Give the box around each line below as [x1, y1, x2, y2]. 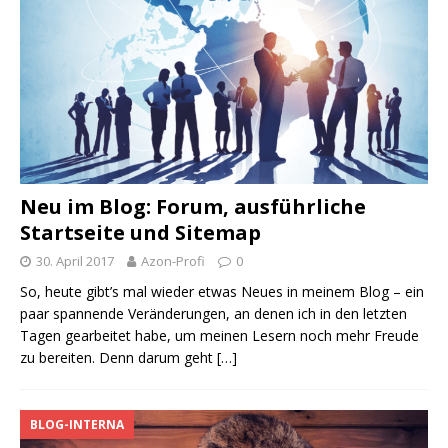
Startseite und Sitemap [20, 218, 261, 246]
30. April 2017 [36, 251, 114, 270]
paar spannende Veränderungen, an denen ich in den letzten [20, 303, 407, 323]
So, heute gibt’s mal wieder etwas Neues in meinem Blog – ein [20, 281, 424, 301]
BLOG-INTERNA [30, 415, 124, 433]
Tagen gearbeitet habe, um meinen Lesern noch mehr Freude [20, 325, 419, 345]
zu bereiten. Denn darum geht [20, 347, 217, 367]
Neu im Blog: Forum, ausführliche [20, 192, 366, 220]
